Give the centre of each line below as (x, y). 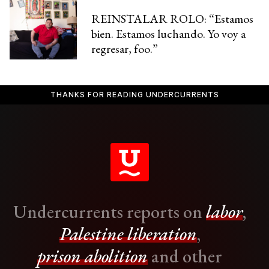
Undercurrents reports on (110, 211)
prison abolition (92, 256)
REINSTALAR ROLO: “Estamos (172, 18)
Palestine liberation (128, 234)
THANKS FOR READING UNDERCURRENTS (134, 94)
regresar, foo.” (125, 48)
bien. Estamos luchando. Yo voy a (168, 33)
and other (185, 256)
